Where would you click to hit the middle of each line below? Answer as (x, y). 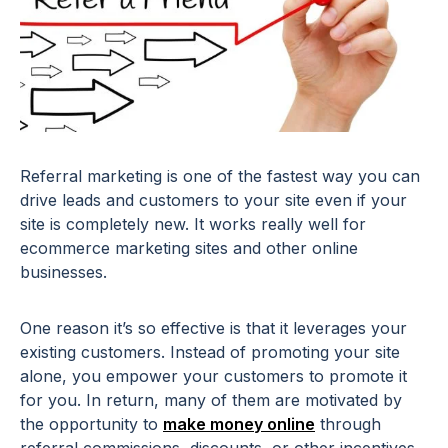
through (348, 424)
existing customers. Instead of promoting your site (210, 352)
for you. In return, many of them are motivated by (211, 400)
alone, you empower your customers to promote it (213, 376)
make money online (239, 424)
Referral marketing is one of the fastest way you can (220, 176)
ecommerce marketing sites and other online (189, 248)
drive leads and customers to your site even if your (213, 200)
